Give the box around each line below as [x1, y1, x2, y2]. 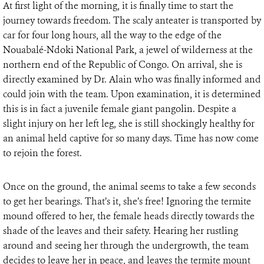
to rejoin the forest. [3, 146, 82, 159]
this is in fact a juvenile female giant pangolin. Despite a [3, 102, 236, 115]
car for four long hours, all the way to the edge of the [3, 28, 222, 41]
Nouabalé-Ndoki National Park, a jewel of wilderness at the [3, 43, 253, 56]
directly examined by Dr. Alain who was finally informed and [3, 72, 261, 85]
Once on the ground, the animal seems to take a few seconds [3, 180, 256, 193]
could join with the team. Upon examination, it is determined [3, 87, 261, 100]
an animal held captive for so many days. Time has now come [3, 131, 259, 144]
